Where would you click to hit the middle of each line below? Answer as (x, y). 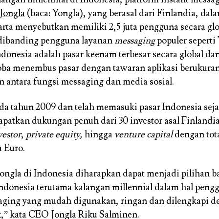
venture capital (143, 134)
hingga (99, 134)
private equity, (54, 134)
